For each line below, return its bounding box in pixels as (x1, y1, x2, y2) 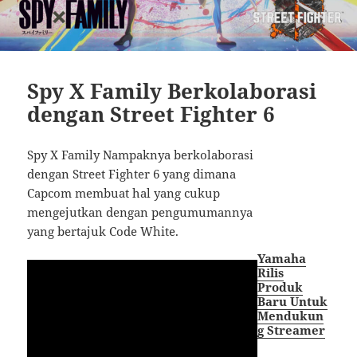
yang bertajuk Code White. (27, 223, 179, 240)
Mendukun (257, 307, 324, 324)
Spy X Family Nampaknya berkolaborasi (27, 147, 254, 163)
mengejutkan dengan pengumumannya (27, 204, 253, 221)
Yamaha (257, 249, 307, 266)
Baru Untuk (257, 292, 328, 309)
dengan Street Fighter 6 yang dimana (27, 166, 237, 182)
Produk (257, 278, 304, 295)
